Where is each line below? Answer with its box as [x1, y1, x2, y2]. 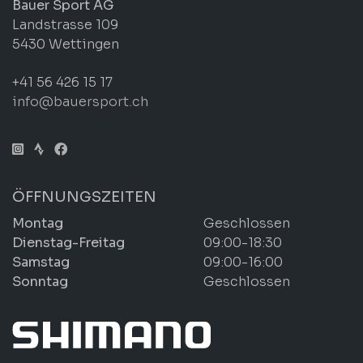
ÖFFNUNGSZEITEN [12, 188, 156, 207]
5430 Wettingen [12, 35, 119, 53]
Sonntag [12, 273, 68, 291]
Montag [12, 215, 63, 233]
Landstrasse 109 [12, 15, 118, 33]
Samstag [12, 254, 70, 271]
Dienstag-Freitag [12, 234, 125, 252]
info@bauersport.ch [12, 93, 148, 111]
